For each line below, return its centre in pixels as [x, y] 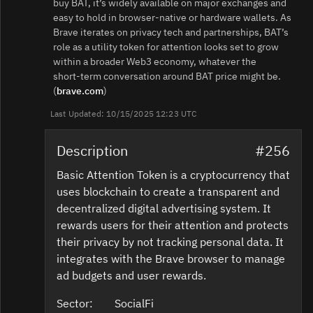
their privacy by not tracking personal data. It [170, 242]
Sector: [75, 304]
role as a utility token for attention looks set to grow [166, 47]
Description [92, 151]
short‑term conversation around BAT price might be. [167, 77]
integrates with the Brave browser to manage [171, 259]
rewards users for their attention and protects [173, 225]
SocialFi [136, 304]
